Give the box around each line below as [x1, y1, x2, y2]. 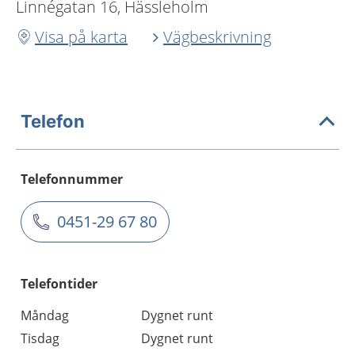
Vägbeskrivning [163, 25, 271, 48]
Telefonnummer [21, 170, 123, 188]
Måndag [21, 306, 69, 324]
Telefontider [21, 274, 97, 292]
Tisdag [21, 329, 59, 347]
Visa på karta [35, 25, 128, 48]
